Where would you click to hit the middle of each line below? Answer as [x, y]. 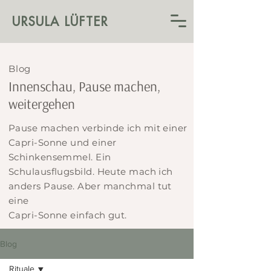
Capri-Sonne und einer [63, 142]
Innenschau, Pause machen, [84, 86]
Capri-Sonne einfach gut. [69, 215]
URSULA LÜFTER [60, 21]
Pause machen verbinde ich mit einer [98, 128]
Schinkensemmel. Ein [60, 157]
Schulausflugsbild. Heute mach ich [91, 171]
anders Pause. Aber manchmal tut [90, 186]
